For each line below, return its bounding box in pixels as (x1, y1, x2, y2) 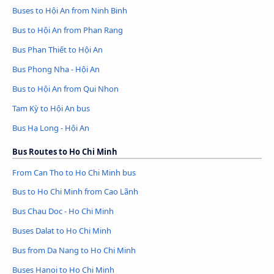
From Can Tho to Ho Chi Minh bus (12, 166, 136, 178)
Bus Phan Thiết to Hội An (12, 43, 103, 55)
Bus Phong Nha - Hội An (12, 63, 100, 75)
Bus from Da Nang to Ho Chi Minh (12, 245, 136, 256)
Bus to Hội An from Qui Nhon (12, 83, 119, 94)
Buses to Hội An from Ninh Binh (12, 4, 127, 16)
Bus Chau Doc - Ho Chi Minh (12, 206, 114, 217)
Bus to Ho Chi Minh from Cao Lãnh (12, 186, 138, 198)
